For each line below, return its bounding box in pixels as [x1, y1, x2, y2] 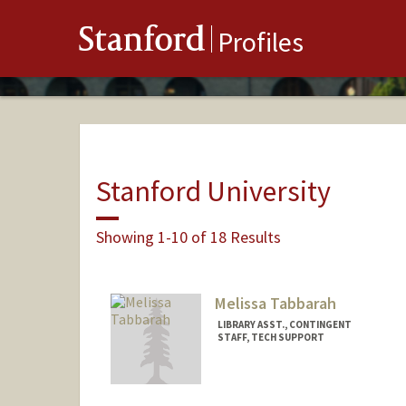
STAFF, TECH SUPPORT [217, 331, 324, 344]
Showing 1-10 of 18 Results [95, 226, 281, 247]
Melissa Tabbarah [214, 293, 336, 314]
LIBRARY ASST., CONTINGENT [217, 318, 352, 332]
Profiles [217, 24, 304, 60]
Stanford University [95, 172, 331, 209]
